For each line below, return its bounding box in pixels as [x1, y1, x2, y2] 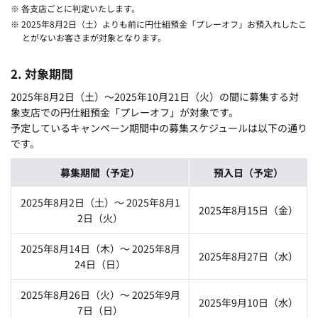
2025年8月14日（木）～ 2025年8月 [20, 241, 180, 256]
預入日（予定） [213, 165, 283, 180]
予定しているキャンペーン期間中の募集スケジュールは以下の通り [11, 120, 307, 135]
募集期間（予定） [60, 165, 140, 180]
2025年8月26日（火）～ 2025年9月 [20, 287, 180, 302]
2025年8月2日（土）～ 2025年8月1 [20, 194, 180, 209]
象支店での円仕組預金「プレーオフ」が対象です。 [11, 104, 238, 119]
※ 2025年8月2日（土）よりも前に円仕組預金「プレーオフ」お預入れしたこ [11, 17, 307, 30]
